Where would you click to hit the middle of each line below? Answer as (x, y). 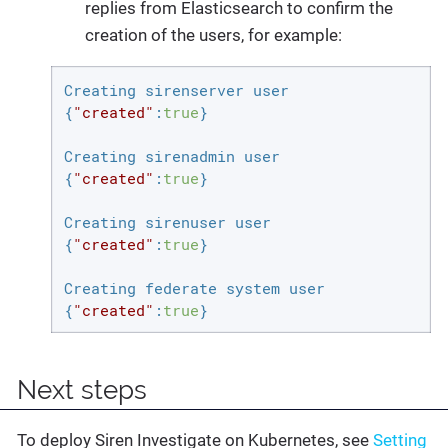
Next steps (82, 390)
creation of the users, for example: (213, 34)
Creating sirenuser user (167, 221)
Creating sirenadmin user (171, 155)
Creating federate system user (194, 287)
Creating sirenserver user (176, 89)
